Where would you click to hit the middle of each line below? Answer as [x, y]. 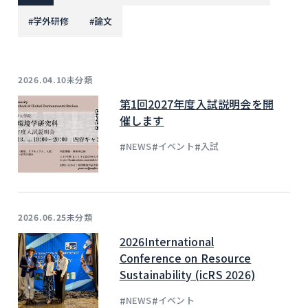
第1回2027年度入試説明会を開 [197, 103]
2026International [167, 241]
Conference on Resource [185, 257]
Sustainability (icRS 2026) [187, 274]
